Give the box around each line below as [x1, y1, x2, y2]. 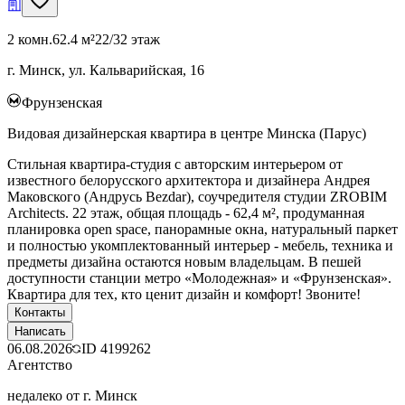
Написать [14, 324, 66, 338]
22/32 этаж [95, 31, 160, 47]
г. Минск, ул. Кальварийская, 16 [7, 61, 204, 78]
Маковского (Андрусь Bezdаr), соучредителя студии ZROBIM [7, 188, 387, 204]
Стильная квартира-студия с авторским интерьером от [7, 155, 343, 172]
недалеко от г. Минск [7, 387, 137, 403]
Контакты [14, 305, 65, 319]
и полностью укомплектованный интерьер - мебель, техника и [7, 237, 393, 253]
